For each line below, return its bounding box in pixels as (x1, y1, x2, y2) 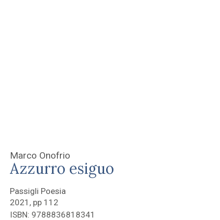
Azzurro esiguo (10, 159, 114, 178)
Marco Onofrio (10, 150, 70, 162)
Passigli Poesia (10, 186, 66, 196)
